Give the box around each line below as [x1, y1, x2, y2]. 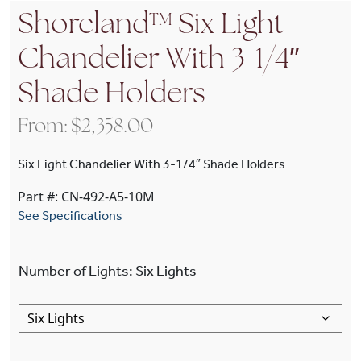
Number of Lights [19, 262, 129, 280]
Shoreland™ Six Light [18, 11, 284, 40]
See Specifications [18, 208, 122, 223]
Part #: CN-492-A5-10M [18, 188, 155, 205]
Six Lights [135, 262, 197, 280]
